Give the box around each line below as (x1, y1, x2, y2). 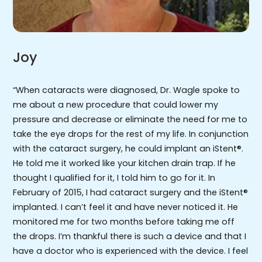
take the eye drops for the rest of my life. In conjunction (13, 127, 249, 140)
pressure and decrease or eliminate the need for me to (13, 113, 248, 125)
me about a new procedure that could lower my (13, 98, 219, 111)
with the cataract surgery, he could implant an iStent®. (13, 142, 244, 154)
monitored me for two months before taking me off (13, 215, 235, 227)
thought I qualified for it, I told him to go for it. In (13, 171, 216, 184)
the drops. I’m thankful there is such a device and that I (13, 230, 247, 242)
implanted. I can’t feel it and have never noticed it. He (13, 201, 239, 213)
